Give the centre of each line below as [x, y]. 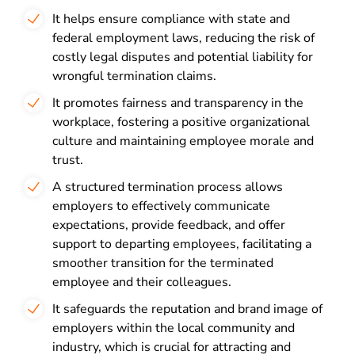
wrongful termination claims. [134, 76]
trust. [68, 160]
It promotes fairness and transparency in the [178, 103]
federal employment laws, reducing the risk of [183, 38]
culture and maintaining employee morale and [183, 141]
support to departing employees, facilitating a [182, 244]
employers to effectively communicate [161, 206]
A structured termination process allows [168, 187]
